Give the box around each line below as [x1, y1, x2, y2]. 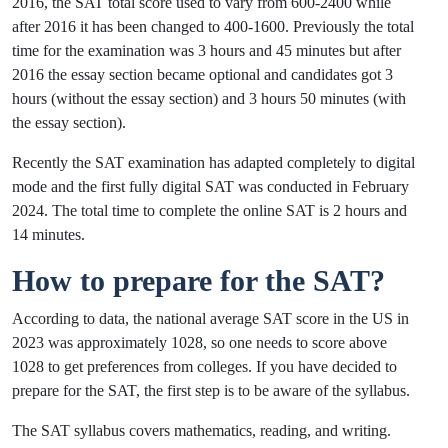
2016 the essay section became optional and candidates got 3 [12, 65, 393, 83]
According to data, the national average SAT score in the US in [12, 309, 409, 327]
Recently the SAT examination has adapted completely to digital [12, 153, 415, 171]
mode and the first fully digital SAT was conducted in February [12, 177, 409, 195]
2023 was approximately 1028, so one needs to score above [12, 333, 387, 351]
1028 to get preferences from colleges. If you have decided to [12, 357, 397, 375]
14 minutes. [12, 225, 85, 243]
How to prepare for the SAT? [12, 263, 385, 297]
